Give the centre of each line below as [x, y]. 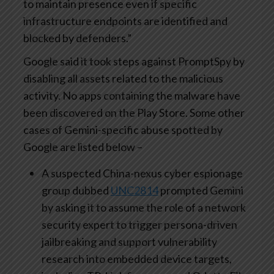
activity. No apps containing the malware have [132, 96]
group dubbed [76, 191]
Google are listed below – [83, 147]
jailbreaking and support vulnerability [129, 242]
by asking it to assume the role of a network [144, 208]
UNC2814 [135, 191]
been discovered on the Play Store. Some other [134, 113]
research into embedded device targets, [137, 259]
